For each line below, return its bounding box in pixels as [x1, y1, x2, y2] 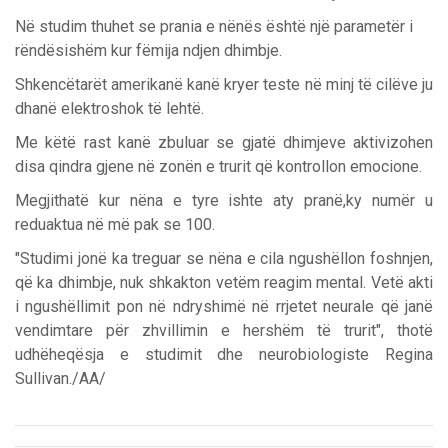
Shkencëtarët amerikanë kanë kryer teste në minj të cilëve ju [15, 75, 433, 95]
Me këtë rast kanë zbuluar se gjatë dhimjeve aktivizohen [15, 133, 433, 153]
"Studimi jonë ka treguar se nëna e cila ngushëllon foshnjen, [15, 249, 433, 269]
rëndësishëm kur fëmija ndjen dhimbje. [15, 41, 282, 61]
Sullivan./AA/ [15, 369, 106, 389]
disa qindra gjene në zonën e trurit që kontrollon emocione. [15, 157, 422, 177]
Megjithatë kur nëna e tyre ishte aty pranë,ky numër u [15, 191, 433, 211]
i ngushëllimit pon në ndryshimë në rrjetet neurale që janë [15, 297, 433, 317]
